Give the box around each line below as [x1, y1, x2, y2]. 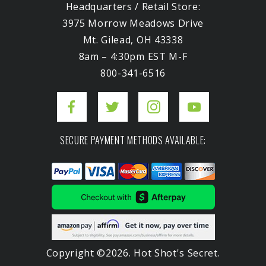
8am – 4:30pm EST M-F [78, 50, 188, 64]
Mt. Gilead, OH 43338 [83, 33, 183, 47]
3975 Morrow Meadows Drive [62, 17, 204, 30]
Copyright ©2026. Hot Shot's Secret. [46, 246, 220, 259]
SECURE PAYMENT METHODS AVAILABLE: [59, 133, 207, 148]
